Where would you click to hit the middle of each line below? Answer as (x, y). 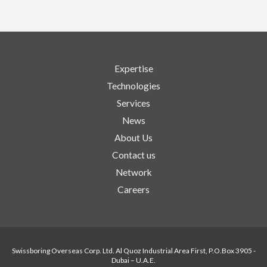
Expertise (133, 69)
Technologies (133, 86)
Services (133, 103)
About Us (133, 138)
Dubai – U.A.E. (133, 260)
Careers (133, 190)
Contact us (133, 155)
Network (133, 173)
